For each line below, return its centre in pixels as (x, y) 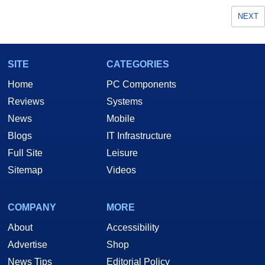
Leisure (122, 153)
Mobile (121, 119)
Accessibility (133, 227)
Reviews (26, 101)
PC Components (141, 84)
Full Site (25, 153)
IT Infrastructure (139, 136)
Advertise (28, 245)
